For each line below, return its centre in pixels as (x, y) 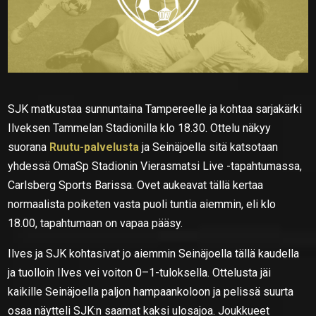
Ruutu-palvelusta (95, 147)
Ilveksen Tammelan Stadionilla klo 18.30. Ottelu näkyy (140, 128)
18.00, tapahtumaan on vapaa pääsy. (96, 223)
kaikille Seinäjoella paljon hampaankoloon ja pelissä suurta (151, 291)
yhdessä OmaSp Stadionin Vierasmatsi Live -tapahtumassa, (155, 166)
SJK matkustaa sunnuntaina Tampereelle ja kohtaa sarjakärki (155, 109)
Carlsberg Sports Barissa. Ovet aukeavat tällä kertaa (136, 185)
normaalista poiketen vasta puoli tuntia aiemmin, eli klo (142, 204)
